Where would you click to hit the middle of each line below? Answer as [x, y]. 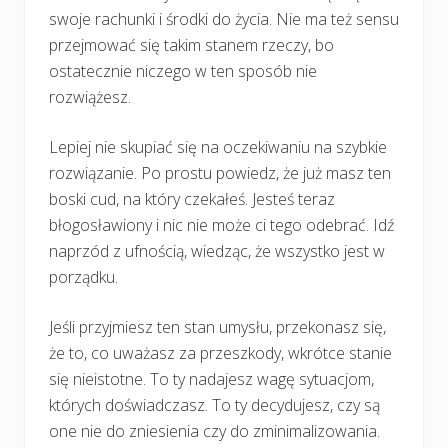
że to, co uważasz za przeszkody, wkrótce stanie [220, 352]
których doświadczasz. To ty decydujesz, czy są [214, 404]
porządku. [83, 276]
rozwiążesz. [90, 96]
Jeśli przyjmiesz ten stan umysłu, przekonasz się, [217, 326]
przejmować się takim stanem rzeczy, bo [191, 44]
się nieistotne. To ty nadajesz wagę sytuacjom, [211, 378]
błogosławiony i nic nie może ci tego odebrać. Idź [221, 224]
